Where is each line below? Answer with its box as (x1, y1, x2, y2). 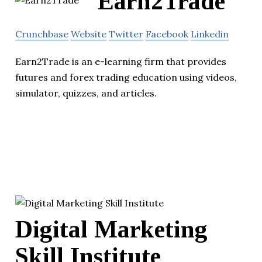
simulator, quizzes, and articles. (15, 87, 157, 99)
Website (71, 28, 106, 40)
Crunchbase (15, 28, 68, 40)
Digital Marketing (15, 215, 208, 243)
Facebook (146, 28, 188, 40)
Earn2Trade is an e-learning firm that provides (15, 56, 226, 68)
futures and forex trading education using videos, (15, 71, 237, 84)
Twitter (109, 28, 143, 40)
